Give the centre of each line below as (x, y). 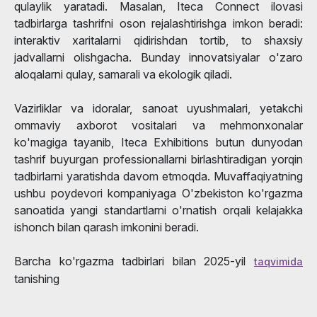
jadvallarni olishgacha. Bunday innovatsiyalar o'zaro (158, 57)
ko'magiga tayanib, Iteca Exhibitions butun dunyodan (158, 142)
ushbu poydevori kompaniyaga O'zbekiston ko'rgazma (158, 193)
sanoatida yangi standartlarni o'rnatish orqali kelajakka (158, 210)
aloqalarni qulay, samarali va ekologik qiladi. (123, 74)
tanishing (37, 278)
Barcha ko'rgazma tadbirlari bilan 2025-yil (134, 261)
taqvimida (278, 261)
